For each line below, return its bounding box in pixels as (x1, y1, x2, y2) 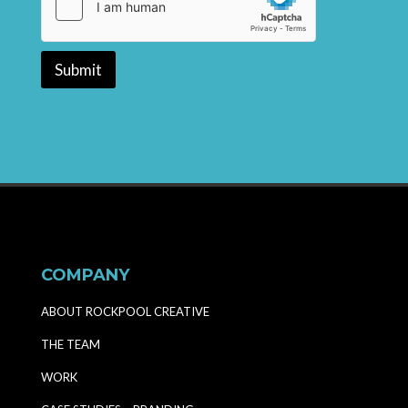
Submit (54, 60, 102, 80)
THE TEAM (40, 337, 100, 352)
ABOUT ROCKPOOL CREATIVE (40, 304, 209, 320)
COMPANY (40, 265, 129, 286)
